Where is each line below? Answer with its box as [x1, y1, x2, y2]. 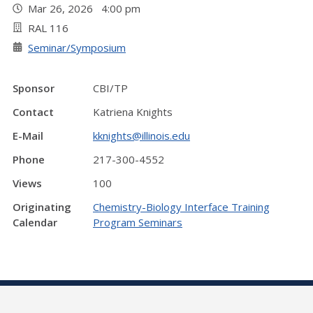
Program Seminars [93, 215, 182, 229]
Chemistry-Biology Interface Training [93, 200, 270, 214]
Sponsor [13, 81, 54, 95]
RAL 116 [28, 21, 68, 35]
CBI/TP [93, 81, 128, 95]
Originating [13, 200, 71, 214]
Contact [13, 105, 54, 119]
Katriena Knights [93, 105, 173, 119]
